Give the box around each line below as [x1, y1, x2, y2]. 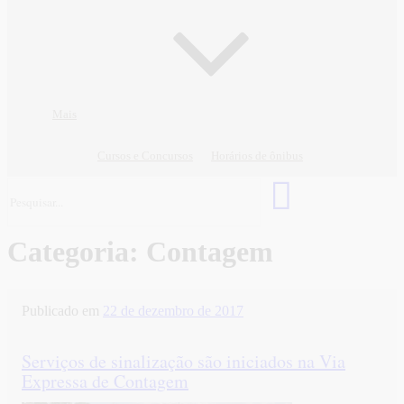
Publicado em [22, 302, 99, 318]
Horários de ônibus [211, 149, 303, 162]
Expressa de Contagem [22, 369, 188, 394]
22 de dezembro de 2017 [103, 302, 243, 318]
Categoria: [7, 235, 146, 269]
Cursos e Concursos [97, 149, 193, 162]
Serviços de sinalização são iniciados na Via [22, 349, 345, 374]
